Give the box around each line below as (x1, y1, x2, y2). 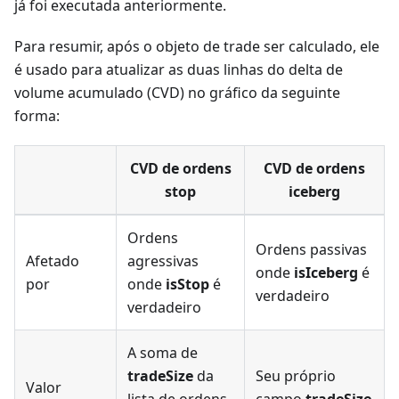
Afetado (26, 250, 79, 271)
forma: (14, 105, 60, 126)
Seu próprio (256, 365, 336, 386)
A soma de (127, 342, 198, 362)
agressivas (127, 250, 199, 271)
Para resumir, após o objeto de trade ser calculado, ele (14, 36, 379, 56)
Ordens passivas (256, 239, 367, 259)
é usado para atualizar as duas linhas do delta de (14, 59, 343, 79)
